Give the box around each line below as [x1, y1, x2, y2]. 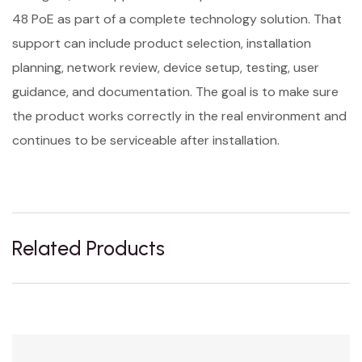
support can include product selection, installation [12, 35, 311, 52]
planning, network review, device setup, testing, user [12, 59, 319, 76]
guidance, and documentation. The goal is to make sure [12, 83, 339, 100]
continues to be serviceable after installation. [12, 132, 280, 149]
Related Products [12, 236, 165, 260]
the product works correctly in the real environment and [12, 107, 347, 124]
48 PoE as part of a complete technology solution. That [12, 11, 342, 27]
